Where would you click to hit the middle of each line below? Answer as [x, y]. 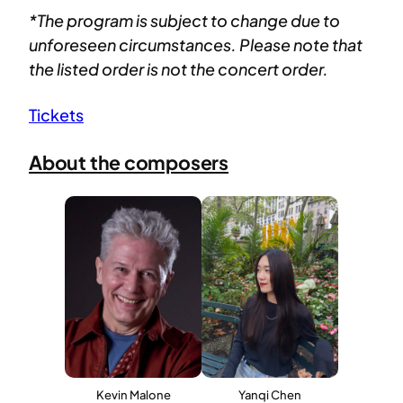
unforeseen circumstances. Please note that [196, 45]
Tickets [56, 115]
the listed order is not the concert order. [179, 69]
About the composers [129, 163]
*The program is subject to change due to [184, 21]
